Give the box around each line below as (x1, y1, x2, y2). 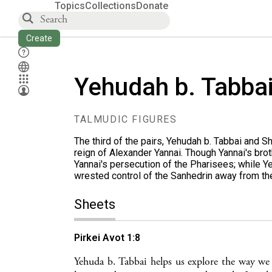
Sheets (74, 197, 115, 212)
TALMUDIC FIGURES (74, 114, 177, 125)
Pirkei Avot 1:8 (74, 232, 140, 243)
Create (26, 33, 52, 43)
